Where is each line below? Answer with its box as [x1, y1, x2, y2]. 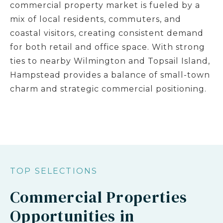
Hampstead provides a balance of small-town [10, 70, 210, 80]
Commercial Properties [10, 186, 188, 208]
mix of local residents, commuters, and [10, 14, 181, 24]
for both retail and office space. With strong [10, 42, 205, 52]
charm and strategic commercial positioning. [10, 84, 207, 94]
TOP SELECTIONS [10, 166, 98, 176]
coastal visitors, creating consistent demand [10, 28, 204, 38]
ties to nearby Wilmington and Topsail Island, [10, 56, 210, 66]
